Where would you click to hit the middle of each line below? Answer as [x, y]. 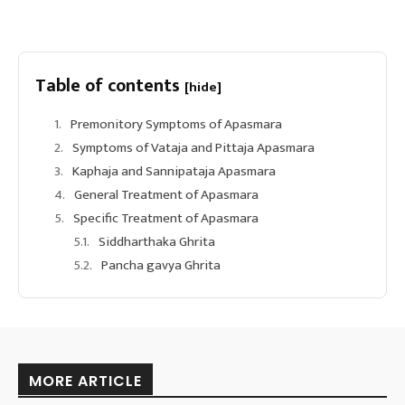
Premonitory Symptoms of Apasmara [176, 124]
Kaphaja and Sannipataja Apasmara [174, 171]
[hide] [203, 87]
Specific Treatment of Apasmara [166, 218]
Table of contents [110, 85]
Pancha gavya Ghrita [161, 265]
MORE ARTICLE [85, 381]
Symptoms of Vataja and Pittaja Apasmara [193, 147]
